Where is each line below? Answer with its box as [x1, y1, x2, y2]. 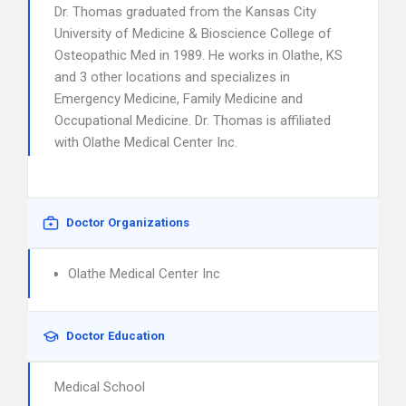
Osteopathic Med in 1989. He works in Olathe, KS [54, 47, 343, 63]
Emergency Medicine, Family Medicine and [54, 91, 303, 107]
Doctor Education [66, 329, 165, 343]
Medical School [54, 379, 145, 395]
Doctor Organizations [66, 216, 189, 229]
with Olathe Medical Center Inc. [54, 134, 237, 150]
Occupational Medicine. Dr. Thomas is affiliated [54, 112, 331, 129]
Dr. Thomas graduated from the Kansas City [54, 4, 316, 20]
